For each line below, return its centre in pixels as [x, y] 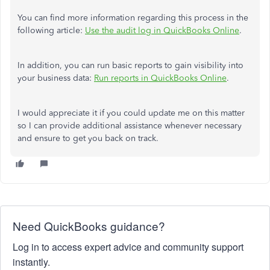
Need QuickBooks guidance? [89, 226]
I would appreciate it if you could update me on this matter [131, 113]
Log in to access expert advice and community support [128, 247]
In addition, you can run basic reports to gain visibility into [130, 65]
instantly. [31, 262]
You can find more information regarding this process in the [133, 18]
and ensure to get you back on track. [88, 138]
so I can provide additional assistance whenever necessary [130, 126]
